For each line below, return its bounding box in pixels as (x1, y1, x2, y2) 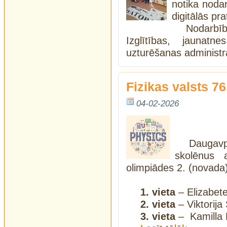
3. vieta (140, 211, 175, 222)
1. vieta (140, 186, 175, 198)
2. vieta (140, 199, 175, 210)
